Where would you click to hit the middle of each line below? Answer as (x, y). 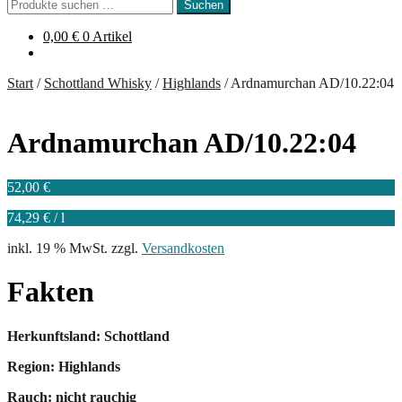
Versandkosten (183, 248)
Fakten (51, 292)
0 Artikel (107, 36)
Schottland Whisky (98, 83)
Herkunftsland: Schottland (88, 336)
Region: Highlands (64, 366)
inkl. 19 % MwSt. (57, 248)
